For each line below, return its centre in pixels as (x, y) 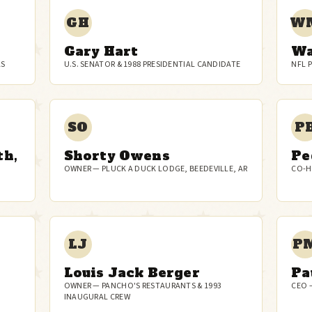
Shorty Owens (117, 156)
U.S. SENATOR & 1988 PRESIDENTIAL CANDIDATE (152, 64)
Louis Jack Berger (132, 273)
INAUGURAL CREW (97, 297)
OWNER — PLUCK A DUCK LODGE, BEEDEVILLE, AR (156, 169)
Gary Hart (101, 51)
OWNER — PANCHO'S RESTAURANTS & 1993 (143, 286)
